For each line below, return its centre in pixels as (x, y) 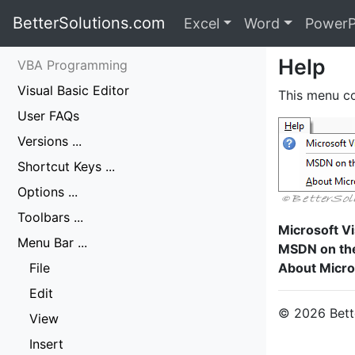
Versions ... (50, 141)
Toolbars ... (50, 217)
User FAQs (48, 116)
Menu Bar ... (52, 242)
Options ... (48, 192)
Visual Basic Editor (73, 90)
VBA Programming (73, 65)
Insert (46, 344)
